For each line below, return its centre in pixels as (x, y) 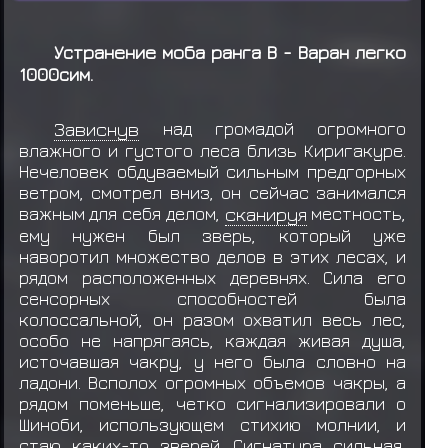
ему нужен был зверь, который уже (212, 235)
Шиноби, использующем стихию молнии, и (212, 424)
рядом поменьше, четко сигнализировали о (212, 403)
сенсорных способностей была (212, 298)
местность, (356, 213)
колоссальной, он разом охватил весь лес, (212, 319)
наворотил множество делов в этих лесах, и (212, 256)
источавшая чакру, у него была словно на (212, 361)
